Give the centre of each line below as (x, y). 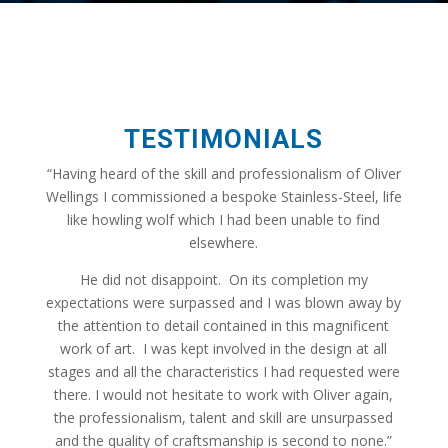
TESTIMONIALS (224, 139)
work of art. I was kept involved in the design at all (224, 349)
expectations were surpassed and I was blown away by (224, 303)
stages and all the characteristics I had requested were (223, 372)
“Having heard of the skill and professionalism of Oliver (223, 174)
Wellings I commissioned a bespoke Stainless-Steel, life (223, 197)
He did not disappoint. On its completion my (223, 280)
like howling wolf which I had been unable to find (224, 220)
